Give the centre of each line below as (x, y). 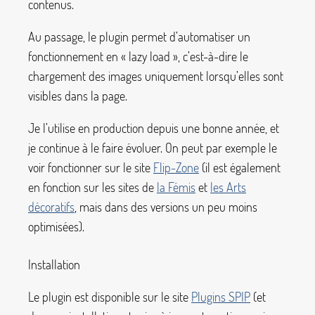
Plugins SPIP (221, 296)
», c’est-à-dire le (211, 57)
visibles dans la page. (78, 96)
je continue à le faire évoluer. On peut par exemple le (153, 147)
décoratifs (51, 206)
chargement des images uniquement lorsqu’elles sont (156, 76)
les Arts (228, 187)
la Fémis (176, 187)
